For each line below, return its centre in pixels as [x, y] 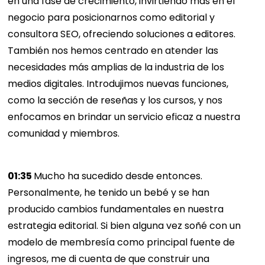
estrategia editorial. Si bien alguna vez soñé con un [125, 226]
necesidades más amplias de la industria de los [116, 67]
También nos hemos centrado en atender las [113, 51]
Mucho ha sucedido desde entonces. [118, 176]
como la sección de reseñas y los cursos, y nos [115, 101]
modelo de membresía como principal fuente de [122, 243]
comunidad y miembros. [64, 134]
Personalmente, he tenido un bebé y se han [109, 193]
